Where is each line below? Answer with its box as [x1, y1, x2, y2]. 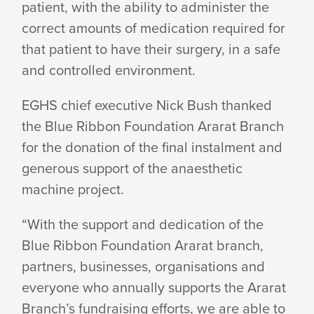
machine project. [22, 178, 125, 200]
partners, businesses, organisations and [22, 255, 266, 277]
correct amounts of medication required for [22, 17, 286, 39]
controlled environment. [49, 59, 196, 81]
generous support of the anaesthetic [22, 157, 243, 179]
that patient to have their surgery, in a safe [22, 38, 281, 60]
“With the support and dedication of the [22, 213, 264, 235]
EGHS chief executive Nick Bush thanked [22, 94, 273, 116]
